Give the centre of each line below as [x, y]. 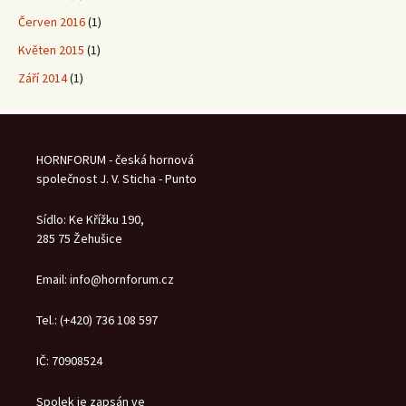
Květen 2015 [51, 50]
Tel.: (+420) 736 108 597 [97, 320]
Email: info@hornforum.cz [105, 280]
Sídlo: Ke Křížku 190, [90, 220]
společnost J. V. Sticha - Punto [116, 179]
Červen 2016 [52, 22]
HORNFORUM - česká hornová [115, 160]
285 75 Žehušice [79, 239]
